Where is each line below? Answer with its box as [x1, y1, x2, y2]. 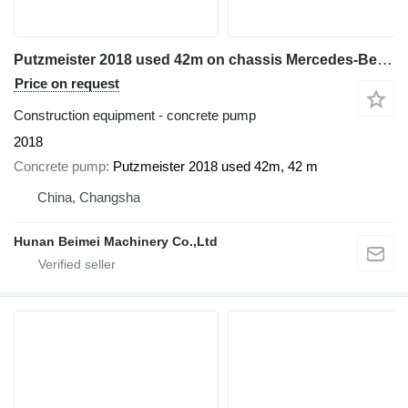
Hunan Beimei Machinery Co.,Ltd [14, 233, 218, 249]
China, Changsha [37, 189, 140, 205]
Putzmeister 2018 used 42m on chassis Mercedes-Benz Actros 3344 [377, 51, 393, 69]
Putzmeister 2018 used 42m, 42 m [113, 158, 318, 174]
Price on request [15, 76, 119, 92]
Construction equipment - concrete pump [14, 107, 256, 124]
